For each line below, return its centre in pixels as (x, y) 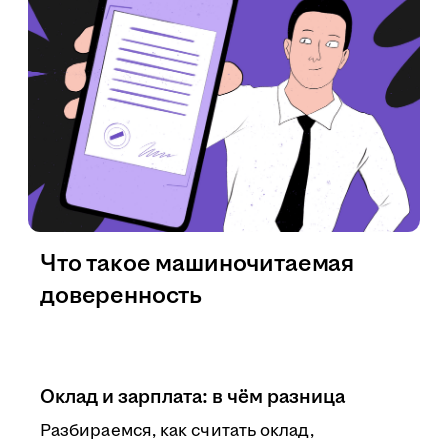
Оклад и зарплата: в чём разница (192, 397)
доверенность (121, 296)
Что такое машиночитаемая (197, 264)
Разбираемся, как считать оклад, (177, 431)
